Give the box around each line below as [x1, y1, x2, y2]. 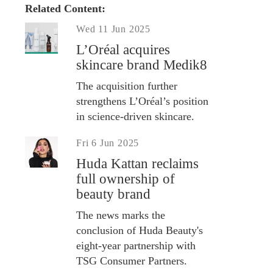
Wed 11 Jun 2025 [76, 23, 151, 34]
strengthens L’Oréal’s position [76, 94, 208, 107]
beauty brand [76, 186, 151, 202]
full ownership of [76, 171, 175, 186]
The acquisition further [76, 79, 177, 92]
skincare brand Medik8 [76, 57, 207, 73]
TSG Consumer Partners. [76, 254, 187, 267]
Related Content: [25, 2, 108, 15]
